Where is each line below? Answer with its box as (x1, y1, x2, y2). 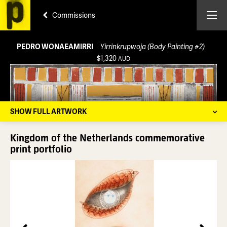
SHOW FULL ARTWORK (10, 106, 87, 116)
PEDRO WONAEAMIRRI (16, 42, 94, 51)
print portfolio (10, 142, 72, 155)
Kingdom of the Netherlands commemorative (10, 131, 205, 143)
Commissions (51, 10, 95, 20)
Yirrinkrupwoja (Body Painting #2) (100, 42, 205, 51)
